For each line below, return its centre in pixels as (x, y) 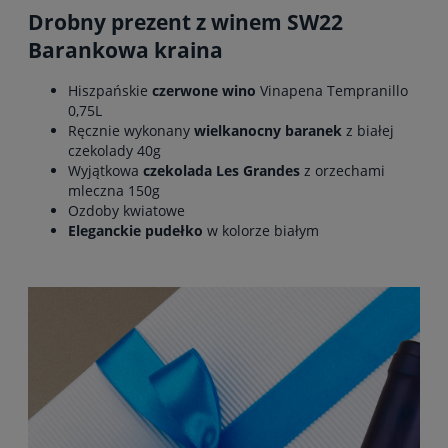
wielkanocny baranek (268, 131)
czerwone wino (204, 91)
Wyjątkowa (105, 171)
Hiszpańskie (110, 91)
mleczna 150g (114, 191)
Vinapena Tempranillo (332, 91)
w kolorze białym (261, 231)
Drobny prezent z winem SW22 (185, 21)
